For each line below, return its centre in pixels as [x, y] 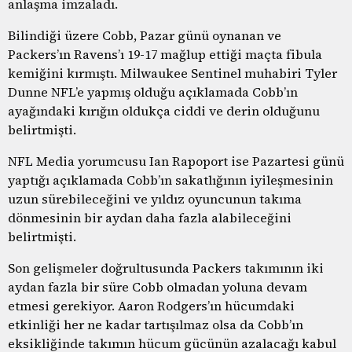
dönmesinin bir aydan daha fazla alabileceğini [150, 217]
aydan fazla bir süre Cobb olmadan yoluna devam [158, 286]
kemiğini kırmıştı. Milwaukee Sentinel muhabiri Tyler [172, 73]
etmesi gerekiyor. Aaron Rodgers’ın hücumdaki [151, 305]
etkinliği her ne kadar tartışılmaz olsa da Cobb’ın [156, 324]
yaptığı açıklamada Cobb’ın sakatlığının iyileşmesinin [170, 180]
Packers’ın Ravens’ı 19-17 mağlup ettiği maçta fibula [165, 54]
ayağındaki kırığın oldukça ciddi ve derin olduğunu [164, 110]
